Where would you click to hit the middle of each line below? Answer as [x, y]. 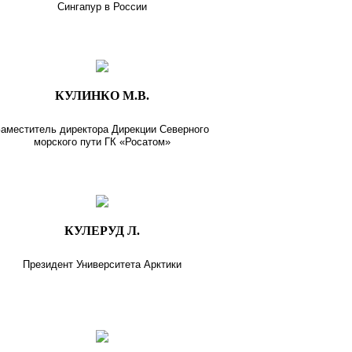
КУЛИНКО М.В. [102, 95]
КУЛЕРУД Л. [102, 230]
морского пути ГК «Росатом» [102, 141]
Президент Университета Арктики [102, 264]
